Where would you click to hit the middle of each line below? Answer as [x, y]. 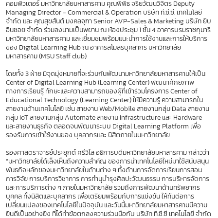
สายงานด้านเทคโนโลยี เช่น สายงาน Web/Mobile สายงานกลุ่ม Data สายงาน [108, 109]
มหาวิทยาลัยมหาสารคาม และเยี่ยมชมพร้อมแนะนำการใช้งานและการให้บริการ [107, 38]
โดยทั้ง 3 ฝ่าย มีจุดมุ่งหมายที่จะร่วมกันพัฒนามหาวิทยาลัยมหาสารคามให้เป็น [106, 73]
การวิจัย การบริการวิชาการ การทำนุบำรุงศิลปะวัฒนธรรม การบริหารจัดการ [108, 179]
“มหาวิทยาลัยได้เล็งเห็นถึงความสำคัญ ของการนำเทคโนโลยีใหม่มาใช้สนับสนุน [107, 161]
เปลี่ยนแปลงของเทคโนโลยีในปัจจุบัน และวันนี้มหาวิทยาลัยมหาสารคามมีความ [107, 205]
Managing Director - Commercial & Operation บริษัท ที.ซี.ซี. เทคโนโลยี [104, 12]
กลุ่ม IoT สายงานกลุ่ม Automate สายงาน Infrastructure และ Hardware [104, 117]
